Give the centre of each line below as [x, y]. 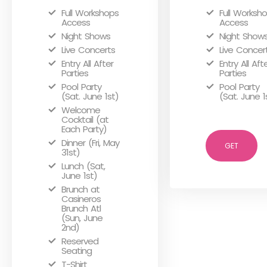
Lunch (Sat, [83, 166]
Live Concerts [88, 50]
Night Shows [86, 36]
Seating [77, 251]
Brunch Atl [81, 208]
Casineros [81, 199]
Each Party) [84, 129]
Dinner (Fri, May [90, 143]
